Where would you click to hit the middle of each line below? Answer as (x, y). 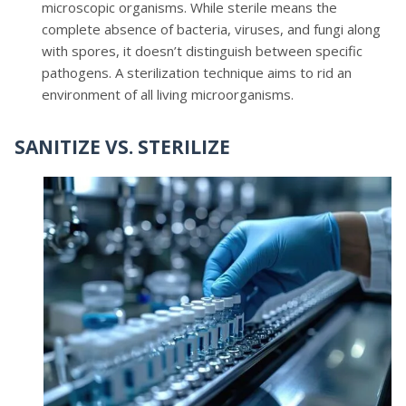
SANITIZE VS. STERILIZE (122, 147)
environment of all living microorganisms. (168, 94)
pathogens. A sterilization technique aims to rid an (197, 72)
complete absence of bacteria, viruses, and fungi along (211, 29)
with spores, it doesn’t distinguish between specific (202, 51)
